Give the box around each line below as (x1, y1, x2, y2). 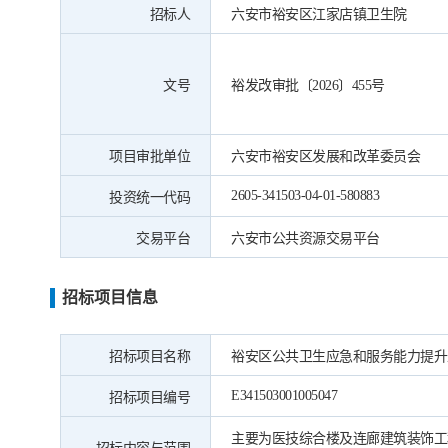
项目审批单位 (109, 149, 190, 164)
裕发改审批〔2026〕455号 (231, 78, 385, 93)
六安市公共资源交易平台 (231, 231, 380, 246)
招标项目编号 (109, 390, 190, 405)
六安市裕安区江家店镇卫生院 (231, 7, 407, 22)
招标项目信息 (62, 289, 158, 306)
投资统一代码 (109, 190, 190, 205)
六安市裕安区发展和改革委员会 (231, 149, 420, 164)
